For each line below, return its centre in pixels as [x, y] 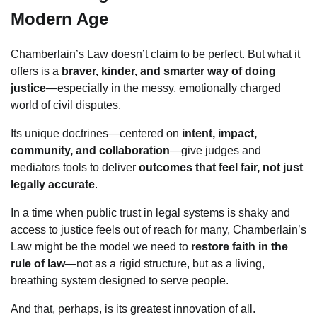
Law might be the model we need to [101, 246]
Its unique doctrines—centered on [96, 133]
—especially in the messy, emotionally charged [163, 88]
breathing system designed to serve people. [120, 280]
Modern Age [59, 18]
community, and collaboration [90, 150]
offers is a [36, 71]
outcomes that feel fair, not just [221, 167]
